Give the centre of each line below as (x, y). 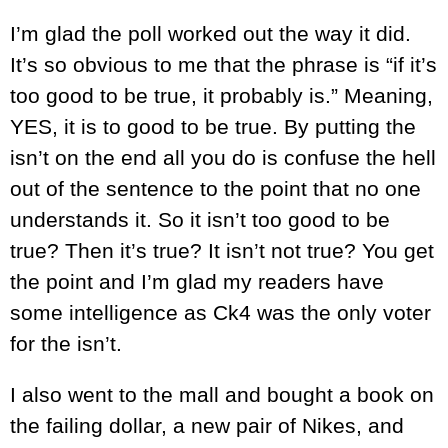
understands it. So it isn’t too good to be (200, 220)
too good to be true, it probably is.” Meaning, (221, 96)
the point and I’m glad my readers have (197, 282)
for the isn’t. (66, 344)
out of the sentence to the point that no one (215, 189)
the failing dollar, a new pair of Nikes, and (207, 426)
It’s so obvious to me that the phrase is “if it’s (223, 65)
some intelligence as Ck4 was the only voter (220, 313)
